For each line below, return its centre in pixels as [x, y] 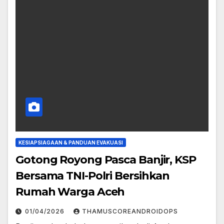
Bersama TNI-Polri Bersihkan [93, 176]
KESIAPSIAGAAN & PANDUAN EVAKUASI [71, 143]
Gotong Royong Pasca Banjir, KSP [106, 160]
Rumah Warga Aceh [70, 192]
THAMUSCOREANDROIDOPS [130, 211]
